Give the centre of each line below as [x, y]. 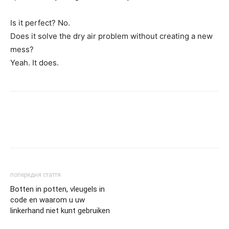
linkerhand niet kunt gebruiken [60, 211]
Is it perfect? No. [40, 23]
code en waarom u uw [48, 200]
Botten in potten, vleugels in [58, 189]
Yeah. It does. [35, 63]
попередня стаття [36, 175]
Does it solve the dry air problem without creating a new [111, 36]
